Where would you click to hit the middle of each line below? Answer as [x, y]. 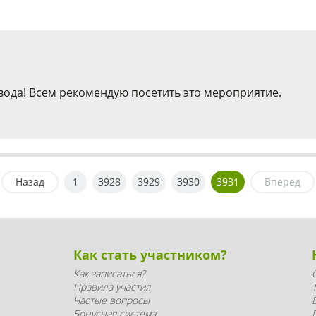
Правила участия [112, 287]
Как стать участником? [150, 255]
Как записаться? [109, 273]
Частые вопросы [111, 300]
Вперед [282, 181]
